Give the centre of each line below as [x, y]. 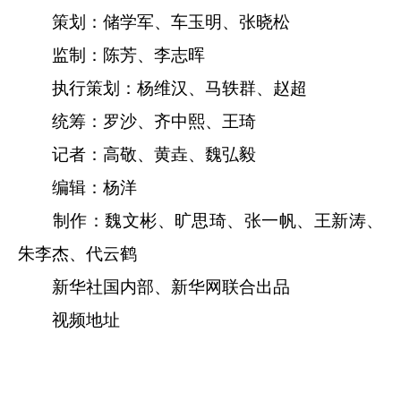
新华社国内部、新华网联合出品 [154, 286]
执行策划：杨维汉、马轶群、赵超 [162, 88]
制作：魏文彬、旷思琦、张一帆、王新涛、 [200, 220]
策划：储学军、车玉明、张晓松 [154, 21]
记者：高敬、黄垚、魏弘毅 [137, 154]
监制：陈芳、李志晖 [111, 55]
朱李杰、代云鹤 [77, 253]
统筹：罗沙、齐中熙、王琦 [137, 121]
